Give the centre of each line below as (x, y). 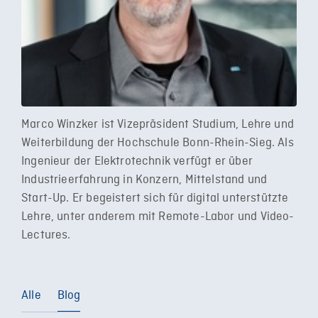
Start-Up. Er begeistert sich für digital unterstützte (155, 198)
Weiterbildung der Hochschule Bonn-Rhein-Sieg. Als (158, 143)
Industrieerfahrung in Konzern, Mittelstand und (144, 180)
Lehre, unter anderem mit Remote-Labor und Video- (158, 217)
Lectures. (46, 235)
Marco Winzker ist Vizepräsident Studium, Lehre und (158, 125)
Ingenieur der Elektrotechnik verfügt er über (137, 161)
